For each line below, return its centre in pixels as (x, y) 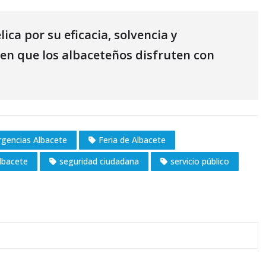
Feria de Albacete (132, 140)
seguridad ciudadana (99, 161)
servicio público (200, 161)
